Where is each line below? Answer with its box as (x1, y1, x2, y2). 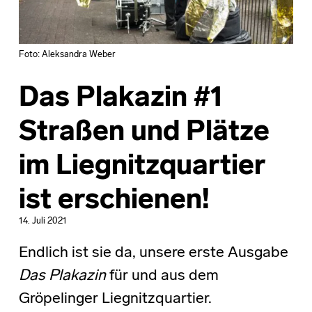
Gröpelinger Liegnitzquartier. (18, 291, 212, 308)
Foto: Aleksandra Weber (18, 50, 116, 60)
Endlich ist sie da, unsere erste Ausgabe (18, 245, 288, 262)
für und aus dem (105, 268, 219, 285)
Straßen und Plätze (18, 119, 270, 148)
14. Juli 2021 (18, 217, 67, 226)
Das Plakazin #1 (18, 85, 223, 114)
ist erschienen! (18, 187, 210, 216)
